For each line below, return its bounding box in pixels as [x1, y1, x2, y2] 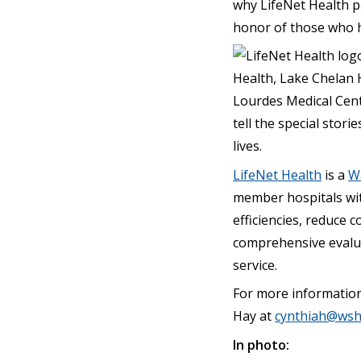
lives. [233, 137, 262, 155]
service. [233, 255, 277, 274]
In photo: [233, 335, 289, 354]
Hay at [233, 307, 275, 325]
